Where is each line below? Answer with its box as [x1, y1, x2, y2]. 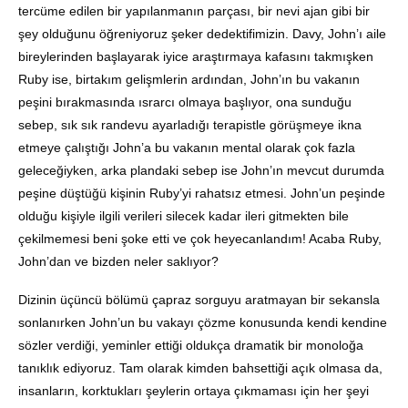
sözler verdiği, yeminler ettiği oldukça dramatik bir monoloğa [18, 338, 363, 353]
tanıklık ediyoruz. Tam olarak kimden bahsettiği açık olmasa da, [18, 361, 382, 376]
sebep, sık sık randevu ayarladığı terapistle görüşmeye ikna [18, 117, 362, 133]
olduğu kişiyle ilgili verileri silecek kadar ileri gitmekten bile [18, 209, 349, 224]
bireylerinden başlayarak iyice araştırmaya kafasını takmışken [18, 49, 373, 65]
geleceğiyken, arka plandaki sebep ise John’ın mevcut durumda [18, 163, 384, 178]
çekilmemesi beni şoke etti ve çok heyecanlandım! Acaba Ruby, [18, 231, 382, 247]
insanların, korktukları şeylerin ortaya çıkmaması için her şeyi [18, 383, 369, 399]
